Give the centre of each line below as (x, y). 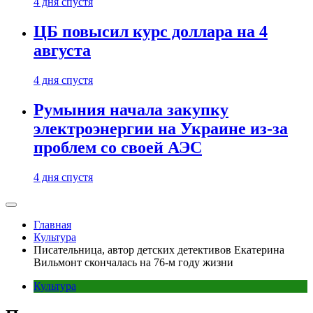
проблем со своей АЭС (118, 148)
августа (62, 51)
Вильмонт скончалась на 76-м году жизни (133, 262)
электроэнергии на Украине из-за (161, 129)
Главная (52, 225)
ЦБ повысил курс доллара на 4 (151, 32)
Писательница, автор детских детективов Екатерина (159, 250)
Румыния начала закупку (131, 110)
